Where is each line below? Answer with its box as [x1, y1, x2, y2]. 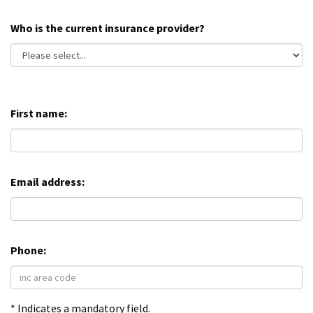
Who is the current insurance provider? [10, 21, 205, 36]
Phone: [10, 243, 46, 258]
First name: [10, 106, 67, 121]
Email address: [10, 175, 85, 189]
